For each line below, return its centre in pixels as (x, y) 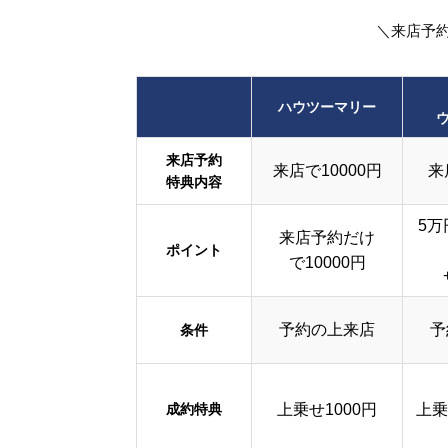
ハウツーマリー (327, 107)
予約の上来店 (327, 330)
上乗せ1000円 (327, 410)
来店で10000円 (327, 171)
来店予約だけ (327, 238)
